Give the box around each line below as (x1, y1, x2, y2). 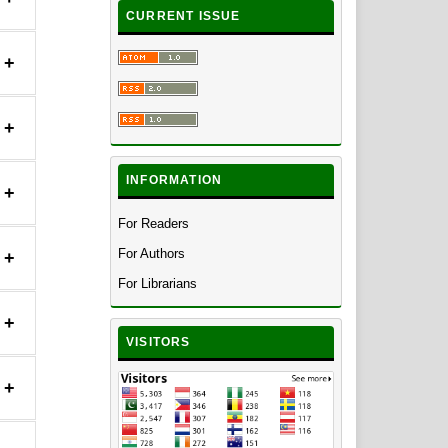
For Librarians (118, 276, 197, 292)
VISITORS (126, 335, 191, 350)
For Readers (118, 216, 189, 232)
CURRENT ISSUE (126, 8, 241, 23)
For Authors (118, 246, 185, 262)
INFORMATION (126, 173, 223, 188)
